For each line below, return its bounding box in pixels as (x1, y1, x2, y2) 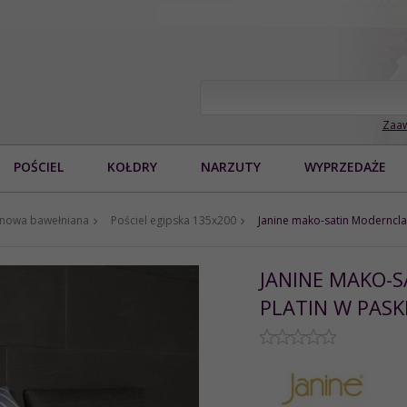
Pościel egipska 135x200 (111, 212, 236, 228)
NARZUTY (201, 157, 261, 175)
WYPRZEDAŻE (304, 157, 386, 175)
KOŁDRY (107, 157, 157, 175)
